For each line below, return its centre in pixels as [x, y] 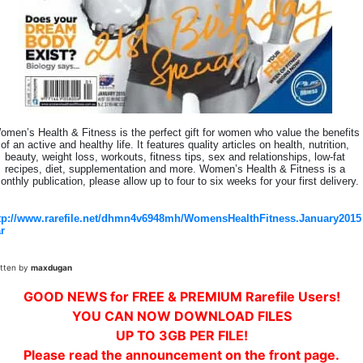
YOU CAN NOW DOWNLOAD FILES [181, 316]
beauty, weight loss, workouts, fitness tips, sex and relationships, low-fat [175, 157]
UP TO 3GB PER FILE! [181, 335]
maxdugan [51, 267]
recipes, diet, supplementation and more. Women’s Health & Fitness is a [175, 169]
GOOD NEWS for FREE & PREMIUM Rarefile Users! [181, 297]
